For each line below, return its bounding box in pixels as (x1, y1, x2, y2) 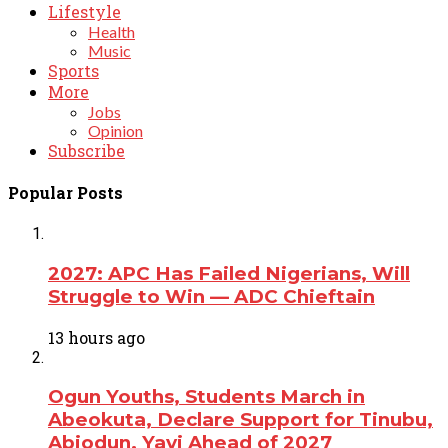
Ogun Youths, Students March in (48, 385, 365, 409)
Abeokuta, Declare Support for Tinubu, (48, 408, 433, 432)
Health (88, 21, 135, 41)
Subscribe (48, 139, 125, 161)
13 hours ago (48, 326, 145, 348)
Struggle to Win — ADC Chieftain (48, 285, 375, 309)
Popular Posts (8, 182, 123, 204)
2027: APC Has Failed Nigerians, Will (48, 262, 410, 286)
